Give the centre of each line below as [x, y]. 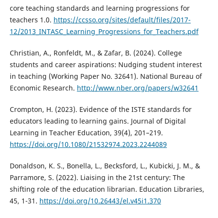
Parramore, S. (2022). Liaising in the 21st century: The [97, 178]
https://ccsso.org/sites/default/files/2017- [122, 20]
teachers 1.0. [31, 20]
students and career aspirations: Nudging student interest [106, 65]
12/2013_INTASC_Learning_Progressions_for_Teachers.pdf [104, 32]
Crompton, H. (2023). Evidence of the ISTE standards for [100, 109]
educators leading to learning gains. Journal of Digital [98, 121]
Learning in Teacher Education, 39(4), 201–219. [86, 133]
